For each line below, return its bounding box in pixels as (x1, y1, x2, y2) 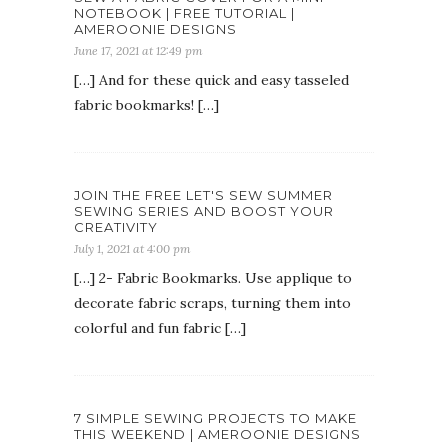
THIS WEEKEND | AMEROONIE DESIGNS (74, 426, 361, 443)
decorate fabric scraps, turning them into (74, 294, 351, 313)
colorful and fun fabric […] (74, 319, 246, 338)
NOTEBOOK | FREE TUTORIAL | (74, 5, 295, 22)
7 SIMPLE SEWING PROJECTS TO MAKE (74, 410, 357, 427)
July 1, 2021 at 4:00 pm (74, 241, 191, 257)
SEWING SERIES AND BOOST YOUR (74, 203, 334, 220)
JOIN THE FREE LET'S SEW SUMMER (74, 187, 333, 204)
